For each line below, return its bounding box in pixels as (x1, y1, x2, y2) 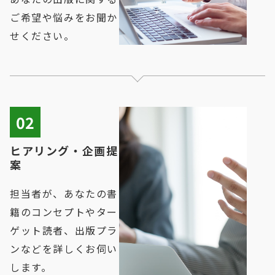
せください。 (10, 28, 75, 44)
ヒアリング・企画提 (10, 142, 118, 159)
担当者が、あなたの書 (10, 186, 118, 201)
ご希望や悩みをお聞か (10, 10, 118, 25)
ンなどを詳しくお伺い (10, 241, 118, 257)
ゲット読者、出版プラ (10, 223, 118, 238)
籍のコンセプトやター (10, 204, 118, 220)
